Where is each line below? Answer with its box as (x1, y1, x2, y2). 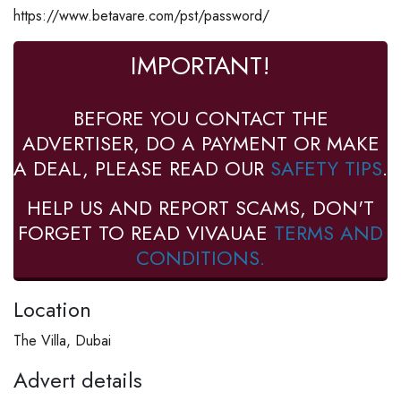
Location (13, 293, 91, 325)
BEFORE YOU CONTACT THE (73, 103, 328, 132)
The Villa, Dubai (13, 329, 111, 351)
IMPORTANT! (131, 47, 270, 84)
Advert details (13, 363, 142, 396)
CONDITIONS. (136, 243, 265, 272)
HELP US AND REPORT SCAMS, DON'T (27, 192, 374, 222)
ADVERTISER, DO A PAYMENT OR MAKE (21, 128, 380, 158)
